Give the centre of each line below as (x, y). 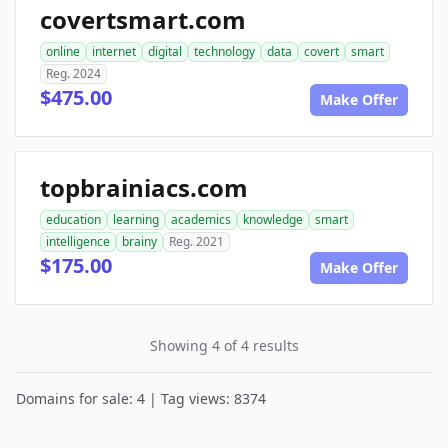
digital (165, 51)
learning (136, 219)
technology (224, 51)
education (73, 219)
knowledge (273, 219)
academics (201, 219)
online (63, 51)
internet (114, 51)
